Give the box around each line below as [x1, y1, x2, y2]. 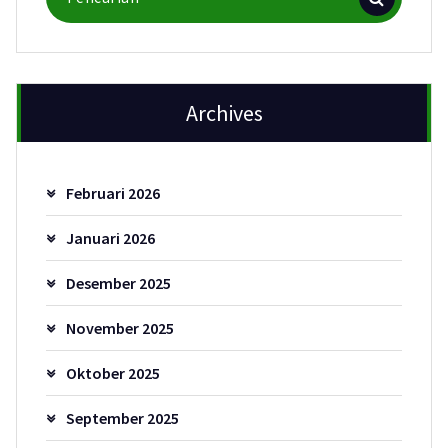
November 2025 [65, 317, 174, 338]
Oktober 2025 [65, 362, 160, 383]
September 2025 [65, 407, 179, 428]
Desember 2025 [65, 272, 171, 293]
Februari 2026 [65, 182, 160, 203]
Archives [185, 99, 263, 128]
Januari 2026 [65, 227, 155, 248]
